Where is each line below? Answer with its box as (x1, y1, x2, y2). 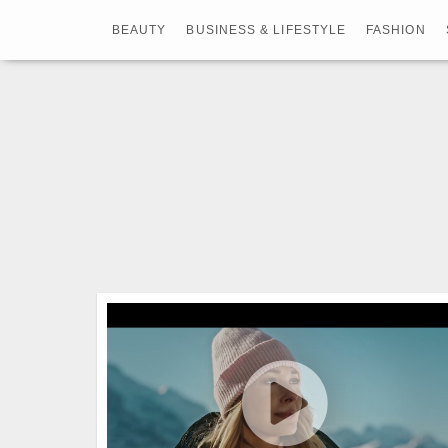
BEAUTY (112, 23, 167, 37)
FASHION (366, 23, 426, 37)
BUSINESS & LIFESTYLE (186, 23, 347, 37)
